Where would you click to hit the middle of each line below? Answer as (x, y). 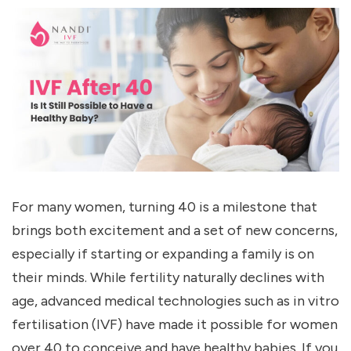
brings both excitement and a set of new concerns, (175, 231)
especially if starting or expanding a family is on (163, 254)
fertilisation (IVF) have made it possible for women (175, 325)
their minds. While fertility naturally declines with (168, 278)
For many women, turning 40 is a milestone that (165, 207)
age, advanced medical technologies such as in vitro (175, 301)
